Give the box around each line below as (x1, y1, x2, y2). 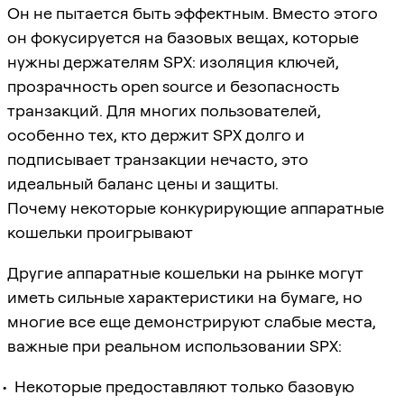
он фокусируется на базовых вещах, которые (7, 27, 359, 47)
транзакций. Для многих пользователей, (7, 100, 321, 120)
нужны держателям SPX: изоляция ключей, (7, 51, 339, 71)
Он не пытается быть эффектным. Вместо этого (7, 3, 378, 23)
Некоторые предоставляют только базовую (14, 376, 354, 396)
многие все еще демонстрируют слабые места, (7, 311, 376, 331)
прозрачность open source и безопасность (7, 76, 339, 96)
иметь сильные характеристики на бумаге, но (7, 287, 363, 307)
